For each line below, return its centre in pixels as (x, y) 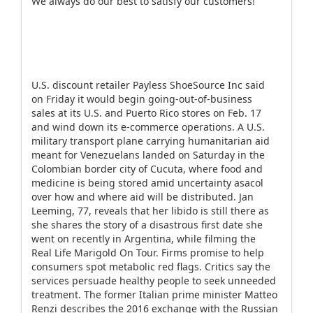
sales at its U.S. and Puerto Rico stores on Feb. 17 (146, 113)
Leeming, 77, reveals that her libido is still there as (150, 211)
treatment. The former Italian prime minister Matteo (154, 294)
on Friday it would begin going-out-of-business (142, 99)
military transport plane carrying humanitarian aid (151, 141)
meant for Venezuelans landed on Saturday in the (148, 155)
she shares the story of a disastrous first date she (147, 225)
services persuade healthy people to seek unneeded (154, 281)
